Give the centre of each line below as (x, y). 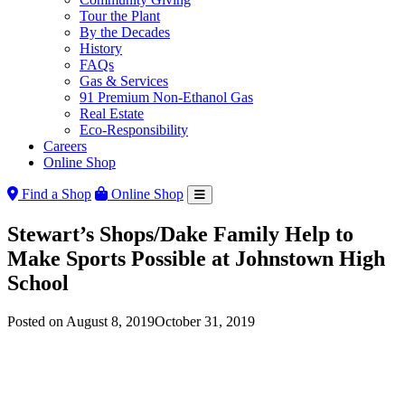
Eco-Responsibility (134, 130)
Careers (65, 146)
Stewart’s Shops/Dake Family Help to (180, 234)
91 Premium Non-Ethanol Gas (166, 97)
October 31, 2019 (205, 321)
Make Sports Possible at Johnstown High (196, 258)
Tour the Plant (120, 16)
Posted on (37, 321)
